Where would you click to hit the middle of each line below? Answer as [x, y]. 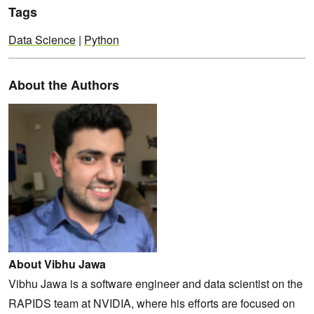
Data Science [42, 39]
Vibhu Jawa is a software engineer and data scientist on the [156, 283]
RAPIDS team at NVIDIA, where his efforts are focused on [152, 303]
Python [102, 39]
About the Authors [64, 84]
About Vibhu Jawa [57, 264]
